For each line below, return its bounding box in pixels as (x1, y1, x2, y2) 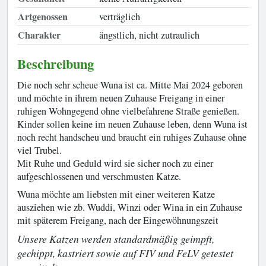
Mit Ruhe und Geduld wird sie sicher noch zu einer (17, 157, 213, 170)
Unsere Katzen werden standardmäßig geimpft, (17, 232, 214, 246)
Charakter (18, 28, 61, 42)
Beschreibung (17, 54, 94, 74)
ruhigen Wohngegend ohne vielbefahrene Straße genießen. (17, 104, 239, 118)
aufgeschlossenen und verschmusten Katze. (17, 170, 181, 183)
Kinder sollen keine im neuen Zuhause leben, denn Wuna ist (17, 118, 248, 131)
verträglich (99, 10, 140, 23)
